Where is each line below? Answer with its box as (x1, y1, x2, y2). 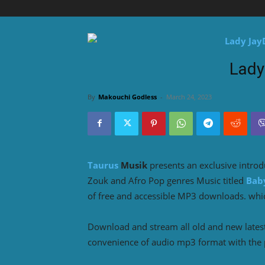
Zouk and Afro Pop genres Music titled (88, 174, 246, 186)
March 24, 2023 (166, 92, 212, 101)
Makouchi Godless (98, 92, 157, 101)
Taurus (88, 159, 118, 171)
